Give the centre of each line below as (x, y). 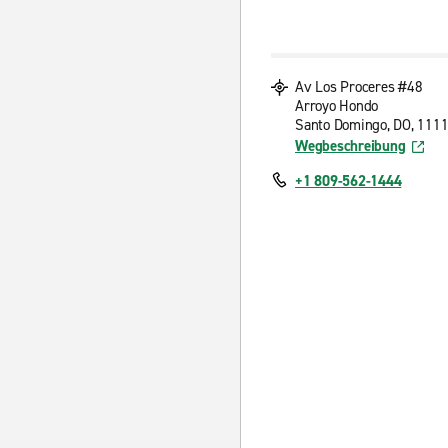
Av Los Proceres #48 (359, 87)
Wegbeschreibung (350, 146)
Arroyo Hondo (336, 106)
